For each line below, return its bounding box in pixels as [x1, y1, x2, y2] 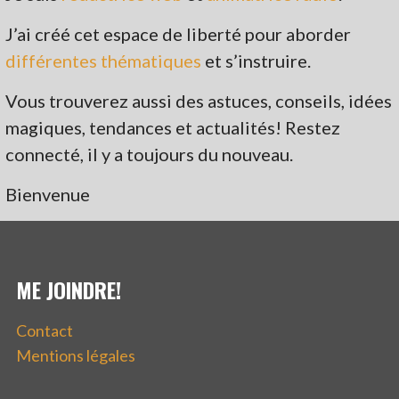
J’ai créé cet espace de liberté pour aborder [5, 22, 352, 45]
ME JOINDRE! [16, 273, 121, 305]
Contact [16, 320, 73, 340]
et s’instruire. [201, 49, 312, 71]
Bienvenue [5, 183, 91, 205]
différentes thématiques [5, 49, 202, 71]
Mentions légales [16, 345, 135, 365]
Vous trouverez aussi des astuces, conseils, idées [5, 89, 393, 111]
